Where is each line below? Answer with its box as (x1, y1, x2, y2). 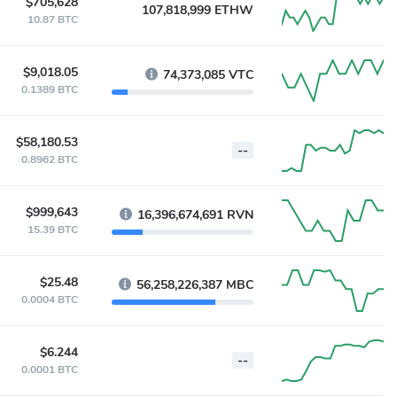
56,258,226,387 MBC (136, 276, 253, 293)
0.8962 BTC (21, 152, 78, 167)
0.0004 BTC (21, 292, 78, 307)
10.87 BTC (27, 12, 78, 27)
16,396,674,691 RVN (137, 206, 253, 223)
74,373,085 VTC (163, 66, 253, 83)
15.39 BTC (27, 222, 78, 237)
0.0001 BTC (21, 362, 78, 377)
